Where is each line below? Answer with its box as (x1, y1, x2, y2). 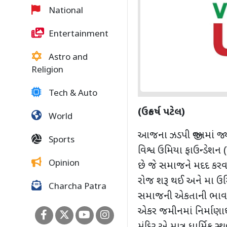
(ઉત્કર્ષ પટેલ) (138, 106, 185, 120)
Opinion (47, 158, 80, 169)
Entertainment (47, 29, 108, 40)
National (47, 6, 83, 17)
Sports (47, 135, 74, 146)
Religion (31, 65, 63, 76)
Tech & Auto (47, 88, 97, 99)
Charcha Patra (47, 181, 106, 193)
